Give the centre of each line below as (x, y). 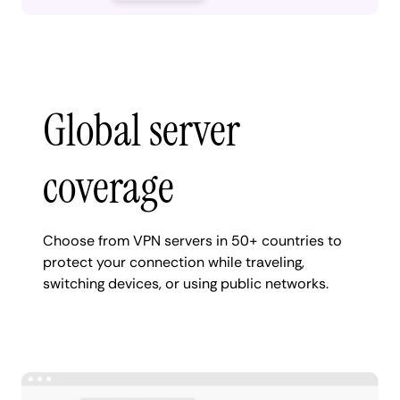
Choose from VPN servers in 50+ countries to (192, 240)
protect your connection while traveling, (174, 262)
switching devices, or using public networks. (186, 283)
